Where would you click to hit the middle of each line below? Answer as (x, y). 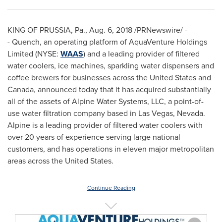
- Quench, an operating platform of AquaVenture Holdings (107, 42)
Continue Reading (111, 188)
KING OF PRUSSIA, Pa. (46, 30)
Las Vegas (156, 113)
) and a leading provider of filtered (141, 54)
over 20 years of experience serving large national (94, 137)
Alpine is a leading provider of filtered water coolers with (105, 125)
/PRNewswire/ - (160, 30)
